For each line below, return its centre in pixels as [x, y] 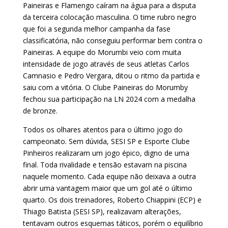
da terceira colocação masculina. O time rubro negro [109, 17]
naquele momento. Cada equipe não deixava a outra [109, 176]
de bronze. [40, 110]
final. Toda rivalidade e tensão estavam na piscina [105, 164]
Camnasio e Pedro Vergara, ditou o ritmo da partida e [111, 75]
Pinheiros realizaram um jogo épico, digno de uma [106, 153]
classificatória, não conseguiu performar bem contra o [112, 40]
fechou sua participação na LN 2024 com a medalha [109, 99]
